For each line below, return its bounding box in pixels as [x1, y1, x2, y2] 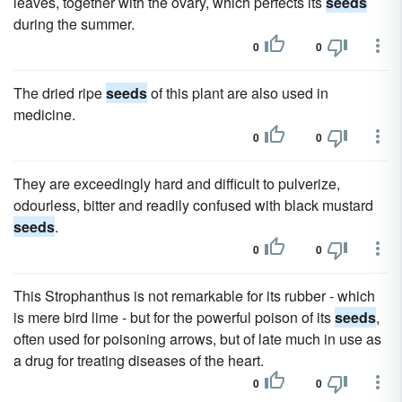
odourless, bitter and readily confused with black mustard [13, 195, 373, 215]
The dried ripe [13, 83, 106, 103]
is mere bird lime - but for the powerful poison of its [13, 307, 335, 328]
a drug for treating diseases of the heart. [13, 350, 264, 371]
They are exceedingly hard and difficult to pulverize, [13, 173, 340, 194]
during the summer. [13, 13, 135, 34]
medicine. [13, 104, 75, 125]
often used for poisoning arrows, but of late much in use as [13, 328, 381, 349]
